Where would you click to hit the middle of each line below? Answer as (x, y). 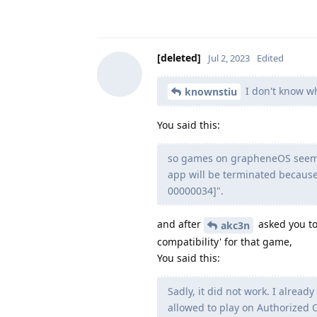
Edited (270, 58)
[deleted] (179, 57)
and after (180, 224)
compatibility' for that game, (225, 242)
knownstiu (211, 92)
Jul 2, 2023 (229, 58)
